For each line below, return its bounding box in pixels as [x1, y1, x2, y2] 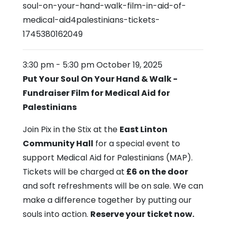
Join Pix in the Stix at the [23, 124, 120, 136]
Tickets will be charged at [23, 166, 125, 178]
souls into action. [23, 208, 90, 220]
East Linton [120, 124, 167, 136]
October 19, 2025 [94, 59, 162, 71]
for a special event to [93, 138, 180, 150]
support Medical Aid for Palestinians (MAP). [23, 152, 193, 164]
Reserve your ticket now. [90, 208, 194, 220]
